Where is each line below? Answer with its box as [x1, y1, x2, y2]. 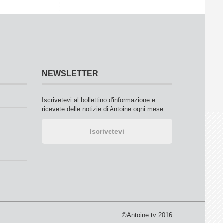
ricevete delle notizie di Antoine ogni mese [41, 105, 163, 112]
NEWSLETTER [41, 69, 98, 78]
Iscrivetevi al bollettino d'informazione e [41, 96, 155, 104]
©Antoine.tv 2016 [122, 211, 172, 219]
